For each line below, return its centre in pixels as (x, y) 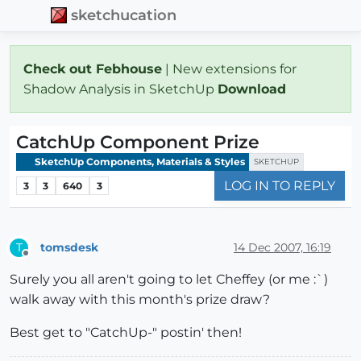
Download (254, 89)
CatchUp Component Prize (138, 142)
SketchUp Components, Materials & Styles (139, 161)
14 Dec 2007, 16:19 (282, 247)
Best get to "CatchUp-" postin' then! (126, 333)
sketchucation (124, 15)
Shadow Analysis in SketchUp (120, 89)
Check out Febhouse (93, 68)
